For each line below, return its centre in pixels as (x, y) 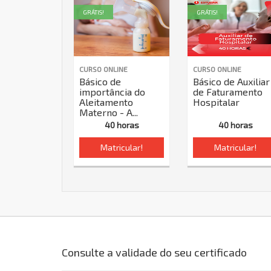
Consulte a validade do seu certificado (154, 252)
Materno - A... (109, 112)
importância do (112, 92)
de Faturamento (228, 92)
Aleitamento (106, 102)
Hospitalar (217, 102)
